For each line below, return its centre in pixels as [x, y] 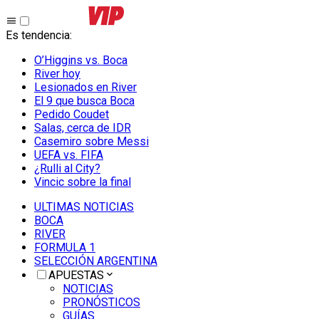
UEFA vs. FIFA [69, 155]
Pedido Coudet [72, 114]
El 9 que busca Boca [84, 101]
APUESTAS [76, 275]
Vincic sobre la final [83, 182]
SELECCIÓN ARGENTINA [96, 261]
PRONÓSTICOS [101, 302]
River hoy [57, 74]
